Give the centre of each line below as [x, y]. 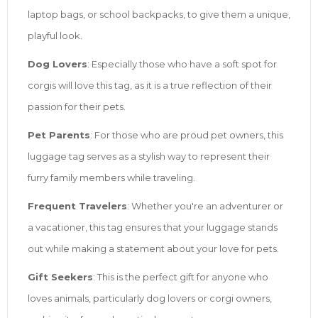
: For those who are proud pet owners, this [187, 135]
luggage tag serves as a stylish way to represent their [149, 156]
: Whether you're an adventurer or [205, 205]
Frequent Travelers [77, 205]
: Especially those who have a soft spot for [182, 64]
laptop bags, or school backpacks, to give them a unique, [159, 14]
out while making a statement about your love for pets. [153, 248]
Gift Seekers [60, 276]
